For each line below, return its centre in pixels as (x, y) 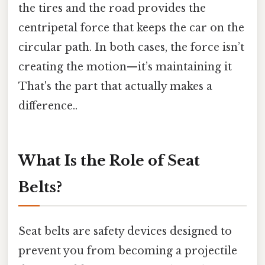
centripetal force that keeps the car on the (131, 28)
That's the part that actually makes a (115, 87)
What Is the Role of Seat (109, 161)
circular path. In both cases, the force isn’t (131, 48)
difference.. (48, 106)
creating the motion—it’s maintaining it (125, 67)
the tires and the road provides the (112, 9)
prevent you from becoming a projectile (128, 251)
